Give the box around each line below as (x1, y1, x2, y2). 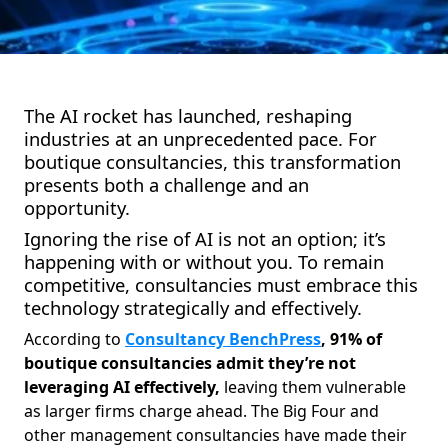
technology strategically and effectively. (24, 295, 367, 321)
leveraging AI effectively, (24, 376, 224, 399)
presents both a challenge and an (24, 172, 309, 198)
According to (24, 328, 125, 351)
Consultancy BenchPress (125, 328, 321, 351)
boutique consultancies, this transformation (24, 149, 401, 175)
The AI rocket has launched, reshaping (24, 103, 352, 129)
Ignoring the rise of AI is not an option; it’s (24, 226, 386, 252)
